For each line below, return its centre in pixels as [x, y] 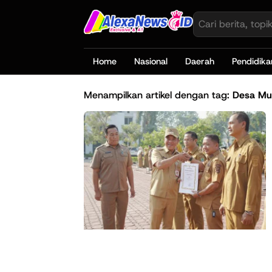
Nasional [151, 62]
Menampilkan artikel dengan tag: [158, 95]
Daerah [199, 62]
